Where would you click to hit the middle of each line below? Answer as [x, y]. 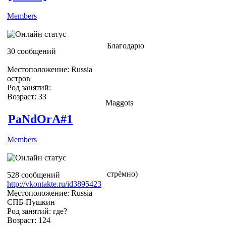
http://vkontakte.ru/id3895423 [54, 184]
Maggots [119, 102]
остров [19, 78]
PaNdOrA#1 [40, 119]
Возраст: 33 [27, 96]
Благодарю [126, 45]
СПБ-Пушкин [31, 202]
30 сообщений [32, 51]
